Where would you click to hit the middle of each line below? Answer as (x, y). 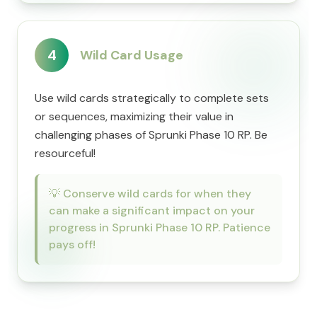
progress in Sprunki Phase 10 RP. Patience (160, 227)
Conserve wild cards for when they (157, 194)
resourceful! (65, 153)
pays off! (72, 244)
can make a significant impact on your (152, 211)
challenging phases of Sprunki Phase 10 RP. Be (151, 135)
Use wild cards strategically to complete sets (152, 98)
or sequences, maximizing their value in (134, 116)
